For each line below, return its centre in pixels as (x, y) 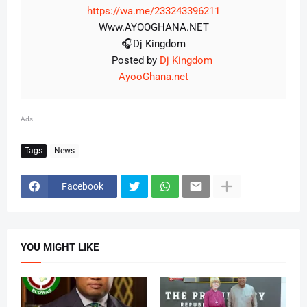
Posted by (126, 61)
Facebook (83, 186)
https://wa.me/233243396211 (153, 11)
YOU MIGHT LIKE (60, 248)
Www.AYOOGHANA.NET (153, 28)
